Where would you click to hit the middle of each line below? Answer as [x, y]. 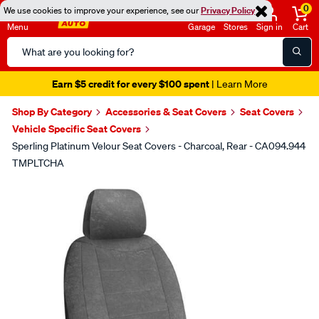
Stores [236, 27]
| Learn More [238, 84]
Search [24, 45]
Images [43, 190]
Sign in [270, 27]
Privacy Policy [228, 10]
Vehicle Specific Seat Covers [77, 129]
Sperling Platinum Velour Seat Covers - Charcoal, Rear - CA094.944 [159, 146]
